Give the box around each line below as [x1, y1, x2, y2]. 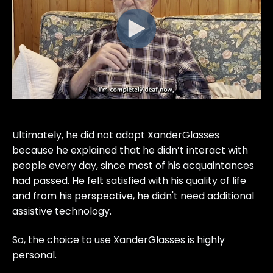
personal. [12, 248, 57, 263]
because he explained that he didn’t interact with [12, 143, 248, 157]
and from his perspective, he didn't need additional [12, 188, 254, 203]
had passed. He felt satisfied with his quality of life [12, 173, 246, 188]
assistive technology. [12, 204, 112, 218]
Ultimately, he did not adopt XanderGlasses [12, 127, 219, 142]
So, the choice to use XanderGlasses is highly [12, 233, 225, 247]
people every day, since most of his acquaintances [12, 158, 254, 172]
